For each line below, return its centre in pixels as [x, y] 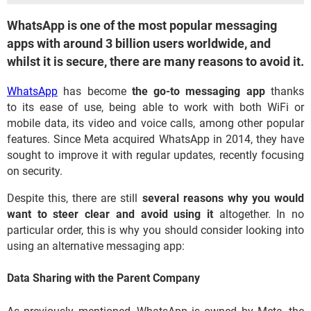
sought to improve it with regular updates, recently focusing [155, 155]
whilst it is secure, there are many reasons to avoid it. [155, 61]
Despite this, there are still [75, 198]
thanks [285, 91]
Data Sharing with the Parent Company [103, 278]
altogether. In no [259, 214]
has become [95, 91]
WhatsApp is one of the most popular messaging [142, 25]
